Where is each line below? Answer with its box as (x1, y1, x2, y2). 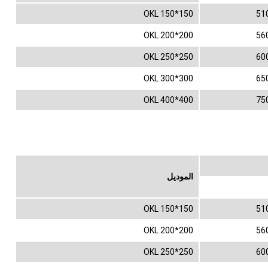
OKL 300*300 (144, 74, 194, 83)
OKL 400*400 (144, 95, 194, 105)
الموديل (167, 172, 194, 181)
